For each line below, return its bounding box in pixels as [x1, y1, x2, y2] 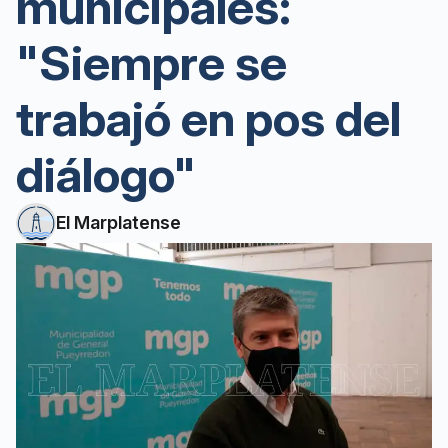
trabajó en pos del [16, 89, 401, 148]
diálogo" [16, 145, 196, 204]
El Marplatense [56, 212, 181, 233]
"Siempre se [16, 33, 287, 92]
